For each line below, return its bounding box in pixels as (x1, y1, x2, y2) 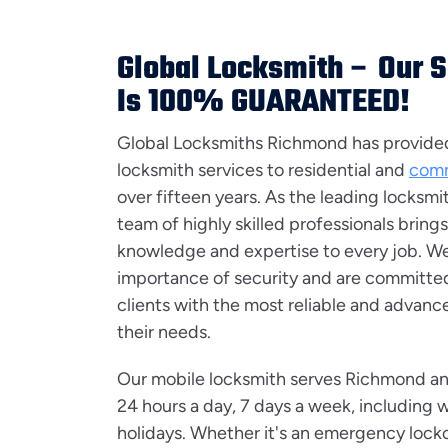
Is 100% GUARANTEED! (117, 79, 410, 127)
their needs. (117, 321, 211, 343)
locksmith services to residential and (117, 159, 409, 181)
